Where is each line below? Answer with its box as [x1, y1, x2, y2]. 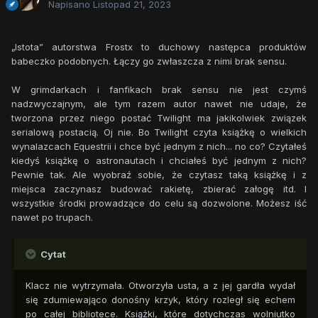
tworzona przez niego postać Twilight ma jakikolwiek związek [11, 112, 307, 124]
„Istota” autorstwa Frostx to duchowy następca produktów [11, 41, 307, 53]
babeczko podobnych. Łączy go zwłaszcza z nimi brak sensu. [11, 55, 287, 67]
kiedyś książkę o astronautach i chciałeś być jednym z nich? [11, 155, 307, 167]
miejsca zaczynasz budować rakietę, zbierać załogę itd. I [11, 183, 307, 195]
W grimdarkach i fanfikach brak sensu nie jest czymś [11, 84, 307, 96]
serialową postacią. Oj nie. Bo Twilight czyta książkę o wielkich [11, 126, 307, 138]
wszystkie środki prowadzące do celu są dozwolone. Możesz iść [11, 197, 307, 209]
